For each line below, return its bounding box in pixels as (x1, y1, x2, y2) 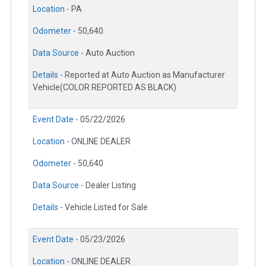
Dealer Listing (85, 180, 136, 191)
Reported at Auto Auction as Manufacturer (65, 70, 225, 80)
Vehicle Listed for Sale (65, 202, 148, 213)
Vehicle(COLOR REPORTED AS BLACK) (33, 83, 176, 93)
